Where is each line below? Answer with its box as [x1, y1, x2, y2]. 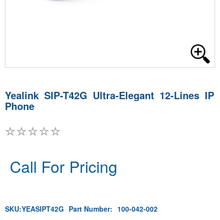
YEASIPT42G [22, 204, 64, 214]
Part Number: [69, 204, 112, 214]
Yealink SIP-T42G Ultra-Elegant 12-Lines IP [5, 88, 214, 102]
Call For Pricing [10, 155, 117, 177]
